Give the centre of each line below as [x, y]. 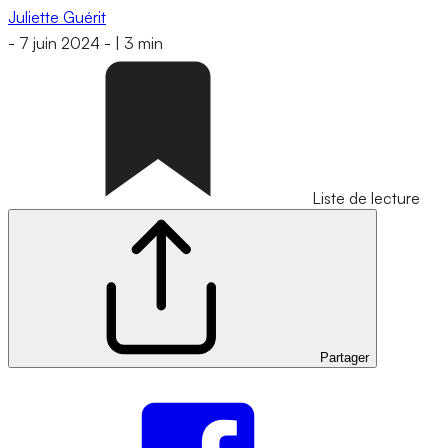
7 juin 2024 [59, 43]
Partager [344, 358]
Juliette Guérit [57, 16]
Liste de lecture [366, 198]
